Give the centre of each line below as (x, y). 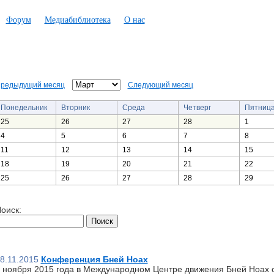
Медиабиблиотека (77, 20)
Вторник (75, 108)
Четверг (197, 108)
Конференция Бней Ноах (94, 259)
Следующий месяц (160, 85)
